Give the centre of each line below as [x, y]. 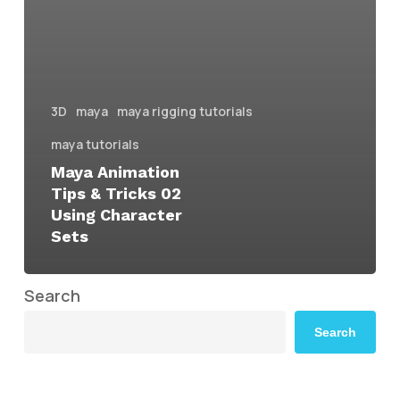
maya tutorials [95, 145]
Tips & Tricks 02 [116, 194]
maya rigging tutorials [184, 112]
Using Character [116, 215]
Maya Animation [115, 172]
